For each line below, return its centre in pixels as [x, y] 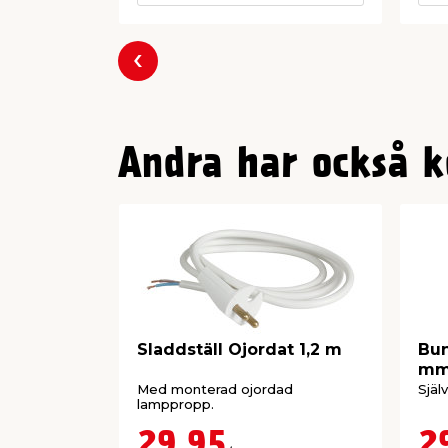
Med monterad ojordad [215, 388]
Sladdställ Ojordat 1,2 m [239, 350]
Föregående [186, 73]
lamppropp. [175, 403]
